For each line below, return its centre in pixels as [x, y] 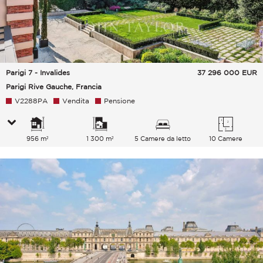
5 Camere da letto [163, 138]
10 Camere [225, 138]
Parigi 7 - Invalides [38, 72]
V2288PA [31, 100]
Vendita [76, 100]
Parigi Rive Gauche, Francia [54, 86]
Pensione [119, 100]
